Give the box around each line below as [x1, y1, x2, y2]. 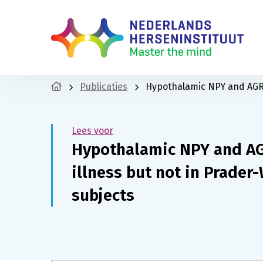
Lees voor [72, 125, 113, 136]
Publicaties [80, 81, 127, 92]
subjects [72, 186, 134, 205]
